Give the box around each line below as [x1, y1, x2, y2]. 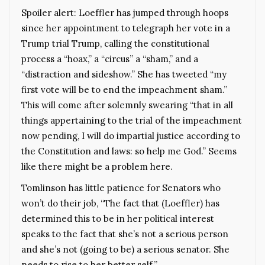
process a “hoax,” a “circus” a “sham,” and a [21, 53, 198, 64]
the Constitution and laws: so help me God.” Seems [21, 145, 237, 157]
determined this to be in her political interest [21, 212, 214, 224]
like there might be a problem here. [21, 160, 173, 172]
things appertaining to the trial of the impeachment [21, 114, 242, 126]
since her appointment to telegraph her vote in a [21, 22, 230, 34]
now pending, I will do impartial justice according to [21, 130, 240, 141]
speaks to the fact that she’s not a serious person [21, 228, 228, 240]
